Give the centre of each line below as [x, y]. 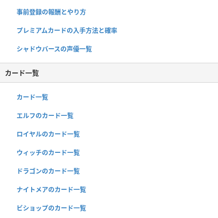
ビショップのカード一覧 [51, 208]
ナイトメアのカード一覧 [51, 190]
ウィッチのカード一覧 [48, 153]
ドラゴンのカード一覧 [48, 171]
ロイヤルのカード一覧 [48, 134]
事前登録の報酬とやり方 [51, 12]
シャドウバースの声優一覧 [54, 49]
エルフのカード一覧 [45, 116]
